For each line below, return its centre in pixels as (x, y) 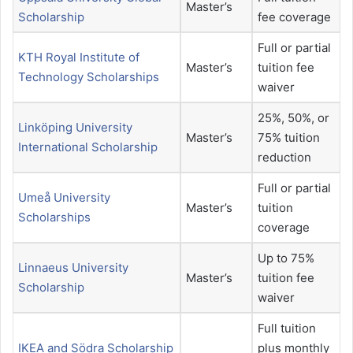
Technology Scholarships (89, 77)
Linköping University (75, 128)
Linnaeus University (73, 268)
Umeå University (64, 198)
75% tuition (289, 138)
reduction (284, 158)
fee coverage (294, 17)
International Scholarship (88, 147)
